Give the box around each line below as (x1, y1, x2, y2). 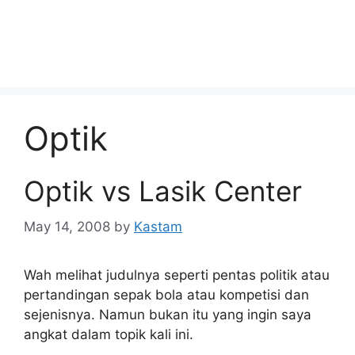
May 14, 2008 (24, 218, 110, 235)
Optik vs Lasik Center (24, 174, 302, 208)
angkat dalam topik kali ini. (24, 326, 193, 342)
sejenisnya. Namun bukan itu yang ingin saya (24, 306, 311, 323)
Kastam (134, 218, 182, 235)
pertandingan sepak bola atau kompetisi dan (24, 286, 309, 303)
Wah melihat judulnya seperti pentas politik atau (24, 266, 330, 283)
